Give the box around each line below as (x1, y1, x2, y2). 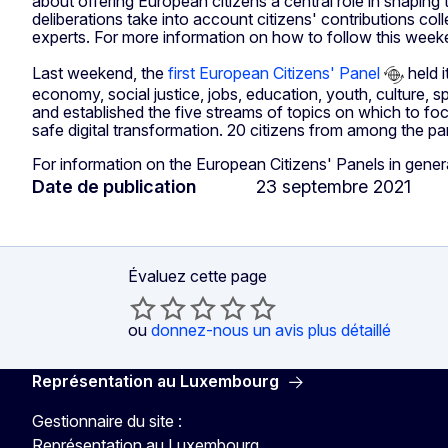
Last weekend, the (32, 63, 168, 84)
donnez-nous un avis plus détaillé (151, 320, 391, 341)
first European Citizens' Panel (168, 63, 380, 84)
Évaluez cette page (128, 266, 267, 287)
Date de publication (32, 176, 196, 198)
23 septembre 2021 (256, 176, 411, 198)
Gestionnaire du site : (32, 411, 182, 432)
